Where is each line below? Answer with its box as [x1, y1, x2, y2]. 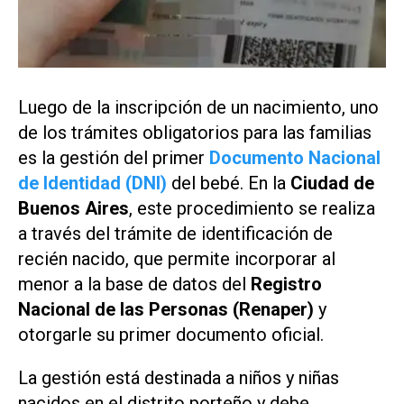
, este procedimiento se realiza [129, 197, 375, 219]
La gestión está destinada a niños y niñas [18, 367, 339, 390]
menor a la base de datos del [18, 272, 251, 295]
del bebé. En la [167, 171, 290, 194]
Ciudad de [290, 171, 374, 194]
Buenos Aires [18, 197, 129, 219]
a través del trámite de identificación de [18, 222, 333, 244]
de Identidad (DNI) [18, 171, 167, 194]
